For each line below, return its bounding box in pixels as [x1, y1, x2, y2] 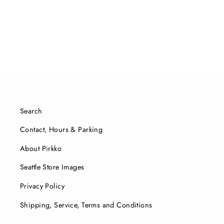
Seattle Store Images [20, 162, 84, 172]
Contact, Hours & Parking [20, 124, 103, 135]
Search [20, 105, 42, 116]
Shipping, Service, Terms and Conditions [20, 199, 152, 210]
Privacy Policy [20, 180, 64, 191]
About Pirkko [20, 143, 62, 153]
